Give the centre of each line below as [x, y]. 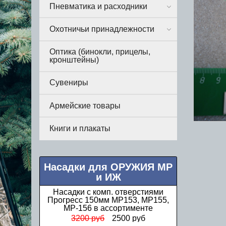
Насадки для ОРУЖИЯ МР [108, 167]
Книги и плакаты [80, 128]
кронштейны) [74, 60]
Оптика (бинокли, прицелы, [100, 52]
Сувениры [69, 83]
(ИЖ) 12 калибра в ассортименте [108, 200]
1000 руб [90, 218]
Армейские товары [85, 105]
